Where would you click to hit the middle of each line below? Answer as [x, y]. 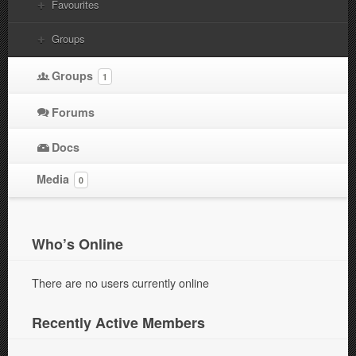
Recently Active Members [118, 322]
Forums [73, 112]
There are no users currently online [120, 282]
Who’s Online [77, 244]
